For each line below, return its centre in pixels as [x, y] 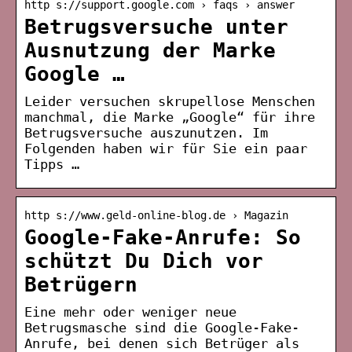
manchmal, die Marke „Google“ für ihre [170, 117]
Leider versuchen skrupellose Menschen [170, 101]
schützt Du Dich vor [144, 260]
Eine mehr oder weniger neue [130, 312]
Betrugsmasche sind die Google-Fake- [162, 327]
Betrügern [81, 284]
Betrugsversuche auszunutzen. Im [146, 132]
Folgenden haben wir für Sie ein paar [166, 148]
